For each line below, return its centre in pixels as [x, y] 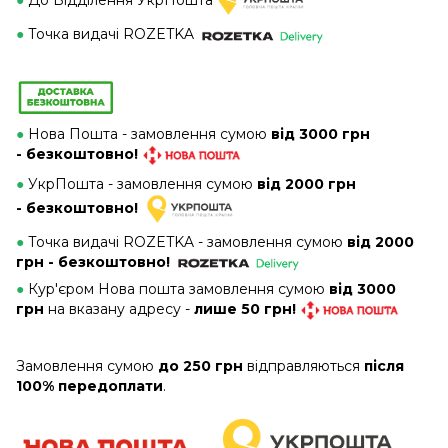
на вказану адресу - [121, 309]
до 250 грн [200, 366]
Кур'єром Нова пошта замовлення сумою [176, 289]
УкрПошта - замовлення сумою [140, 183]
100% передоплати [89, 386]
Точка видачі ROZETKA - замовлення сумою [187, 241]
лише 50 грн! [247, 309]
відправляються [303, 366]
